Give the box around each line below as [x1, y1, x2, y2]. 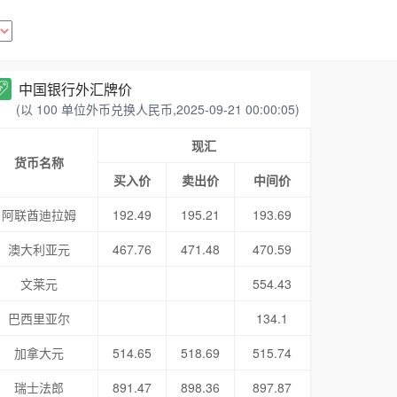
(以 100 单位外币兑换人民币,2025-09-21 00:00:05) [15, 100, 300, 118]
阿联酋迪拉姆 [2, 206, 77, 223]
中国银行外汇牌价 [18, 79, 132, 99]
